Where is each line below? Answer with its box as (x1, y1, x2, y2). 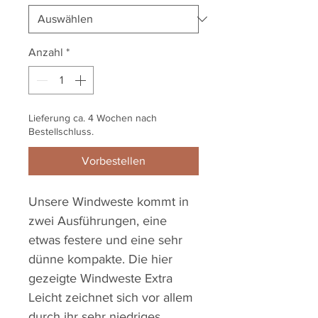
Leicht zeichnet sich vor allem (28, 290, 193, 305)
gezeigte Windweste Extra (28, 271, 172, 286)
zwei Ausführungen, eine (28, 214, 167, 229)
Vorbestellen (82, 155, 146, 168)
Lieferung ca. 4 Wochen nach (28, 112, 157, 124)
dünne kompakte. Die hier (28, 252, 172, 267)
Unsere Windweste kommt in (28, 194, 189, 209)
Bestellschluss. (28, 126, 94, 138)
